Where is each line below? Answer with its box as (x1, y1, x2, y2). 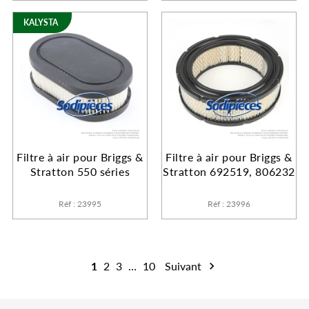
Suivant (164, 258, 201, 275)
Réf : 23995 (59, 198, 101, 210)
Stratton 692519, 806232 (163, 163, 295, 180)
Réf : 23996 (208, 198, 250, 210)
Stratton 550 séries (30, 163, 130, 180)
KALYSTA (23, 17, 58, 29)
